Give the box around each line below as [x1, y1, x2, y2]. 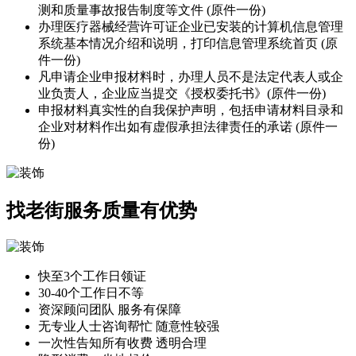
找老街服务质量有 [6, 199, 159, 221]
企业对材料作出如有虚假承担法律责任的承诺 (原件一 [38, 119, 338, 133]
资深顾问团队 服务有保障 [38, 302, 181, 316]
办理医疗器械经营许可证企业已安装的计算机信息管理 [38, 19, 343, 33]
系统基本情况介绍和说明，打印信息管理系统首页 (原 [38, 36, 338, 50]
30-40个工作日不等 [38, 285, 144, 300]
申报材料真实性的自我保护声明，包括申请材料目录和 [38, 103, 343, 117]
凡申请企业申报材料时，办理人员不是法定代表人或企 [38, 69, 343, 83]
